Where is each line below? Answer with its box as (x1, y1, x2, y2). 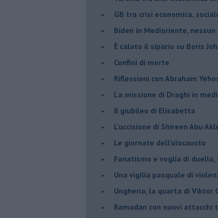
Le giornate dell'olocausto (114, 137, 206, 147)
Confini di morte (114, 57, 169, 67)
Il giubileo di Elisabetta (114, 105, 195, 115)
